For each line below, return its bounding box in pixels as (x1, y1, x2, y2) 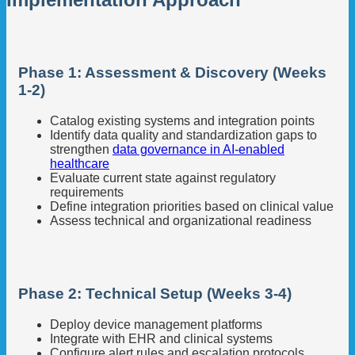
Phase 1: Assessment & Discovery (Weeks (18, 63, 326, 81)
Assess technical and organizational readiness (50, 213, 311, 227)
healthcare (50, 156, 109, 170)
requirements (50, 185, 124, 199)
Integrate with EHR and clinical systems (50, 332, 273, 346)
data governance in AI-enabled (113, 142, 284, 156)
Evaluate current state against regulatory (50, 170, 276, 185)
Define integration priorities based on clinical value (50, 199, 334, 213)
